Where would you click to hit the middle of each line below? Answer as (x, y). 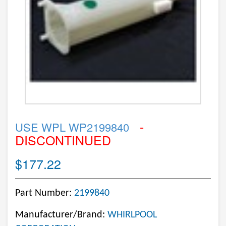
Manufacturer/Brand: (61, 215)
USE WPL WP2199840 (72, 127)
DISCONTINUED (63, 140)
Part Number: (45, 193)
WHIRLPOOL (132, 215)
